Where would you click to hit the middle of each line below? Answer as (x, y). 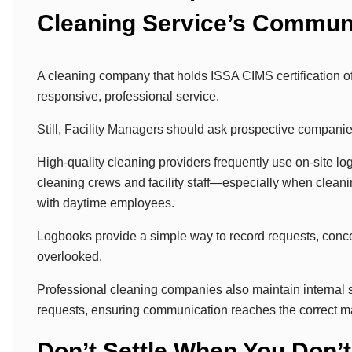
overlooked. (70, 257)
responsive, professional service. (128, 96)
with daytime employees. (106, 203)
